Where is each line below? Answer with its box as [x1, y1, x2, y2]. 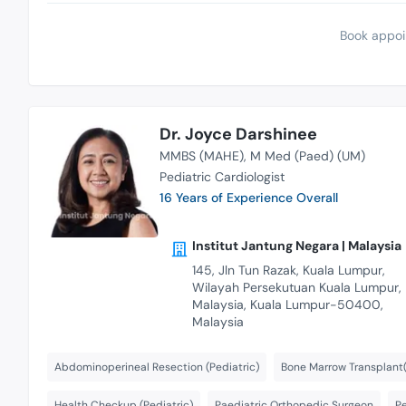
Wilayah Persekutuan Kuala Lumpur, [191, 278, 401, 295]
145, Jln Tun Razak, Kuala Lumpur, [191, 261, 385, 278]
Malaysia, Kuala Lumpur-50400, [191, 295, 383, 313]
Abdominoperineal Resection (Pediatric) [54, 359, 259, 374]
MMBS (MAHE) [159, 148, 244, 165]
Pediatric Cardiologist [159, 169, 285, 186]
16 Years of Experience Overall [159, 189, 338, 207]
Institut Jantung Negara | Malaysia [191, 237, 401, 254]
